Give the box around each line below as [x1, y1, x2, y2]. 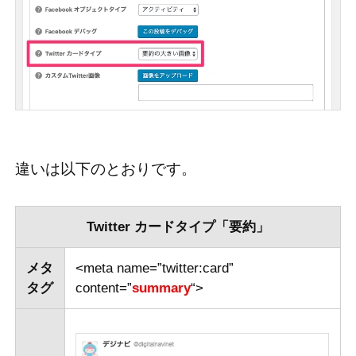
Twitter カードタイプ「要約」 [86, 219, 269, 235]
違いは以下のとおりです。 [14, 161, 196, 178]
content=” [75, 281, 133, 296]
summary [132, 281, 192, 296]
